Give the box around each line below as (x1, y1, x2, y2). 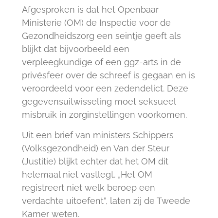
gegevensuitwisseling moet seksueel (21, 96, 176, 107)
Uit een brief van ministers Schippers (21, 130, 174, 141)
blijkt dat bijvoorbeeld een (21, 44, 129, 54)
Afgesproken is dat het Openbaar (21, 4, 159, 15)
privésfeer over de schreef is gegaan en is (21, 70, 195, 81)
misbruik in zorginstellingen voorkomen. (21, 109, 187, 120)
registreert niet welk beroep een (21, 182, 155, 193)
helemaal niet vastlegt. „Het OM (21, 169, 152, 180)
